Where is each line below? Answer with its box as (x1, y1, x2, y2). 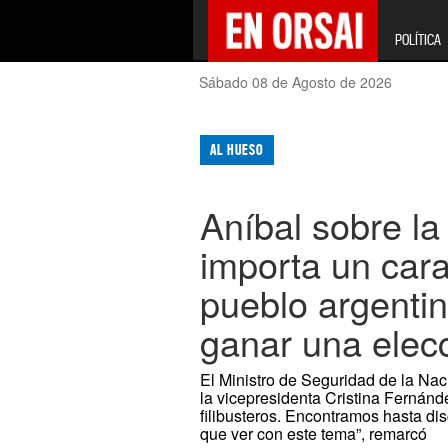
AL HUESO (210, 141, 265, 159)
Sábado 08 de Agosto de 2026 (199, 72, 393, 92)
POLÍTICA (394, 31, 441, 48)
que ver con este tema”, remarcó (200, 422, 428, 446)
